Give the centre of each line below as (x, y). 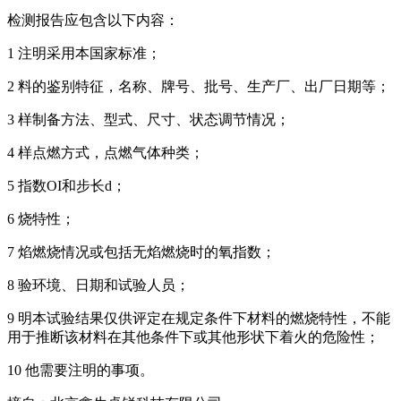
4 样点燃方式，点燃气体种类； (106, 152)
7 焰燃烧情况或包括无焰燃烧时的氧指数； (141, 252)
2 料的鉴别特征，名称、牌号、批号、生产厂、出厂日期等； (199, 86)
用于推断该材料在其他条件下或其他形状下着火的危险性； (193, 337)
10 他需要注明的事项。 (81, 370)
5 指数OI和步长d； (67, 185)
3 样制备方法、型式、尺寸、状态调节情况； (149, 119)
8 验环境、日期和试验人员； (98, 285)
